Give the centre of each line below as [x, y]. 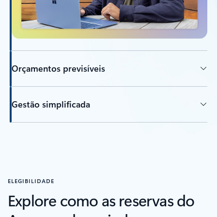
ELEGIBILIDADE [31, 180]
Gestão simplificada [51, 104]
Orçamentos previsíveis [58, 69]
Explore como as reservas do [101, 200]
